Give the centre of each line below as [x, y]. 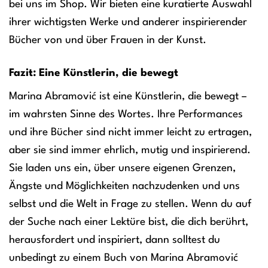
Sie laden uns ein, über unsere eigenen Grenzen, [122, 169]
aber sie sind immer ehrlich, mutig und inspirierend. [130, 151]
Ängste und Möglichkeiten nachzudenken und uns [124, 187]
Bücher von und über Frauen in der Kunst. [108, 40]
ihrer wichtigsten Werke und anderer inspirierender [128, 22]
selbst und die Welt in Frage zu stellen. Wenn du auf [130, 205]
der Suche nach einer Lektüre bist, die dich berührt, [129, 223]
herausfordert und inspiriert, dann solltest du [115, 240]
